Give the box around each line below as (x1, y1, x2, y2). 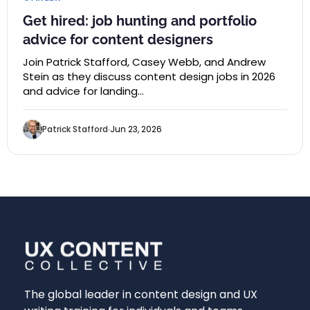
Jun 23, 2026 (110, 123, 162, 136)
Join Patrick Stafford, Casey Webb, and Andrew (23, 55, 266, 70)
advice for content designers (23, 31, 213, 48)
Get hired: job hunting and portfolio (23, 12, 257, 30)
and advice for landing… (23, 84, 144, 99)
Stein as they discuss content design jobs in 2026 (23, 69, 275, 84)
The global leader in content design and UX (24, 286, 257, 303)
